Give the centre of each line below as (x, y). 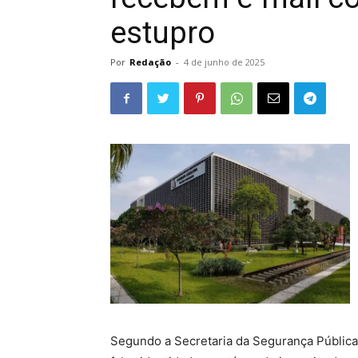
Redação (150, 62)
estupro (163, 33)
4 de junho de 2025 (224, 62)
